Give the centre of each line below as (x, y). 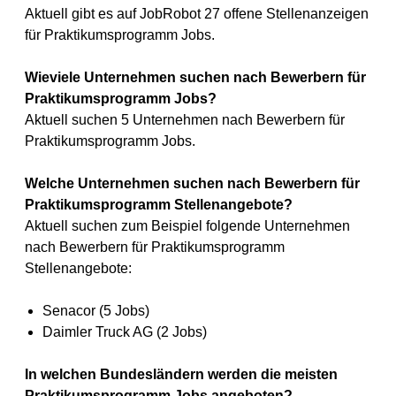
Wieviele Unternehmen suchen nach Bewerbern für (195, 77)
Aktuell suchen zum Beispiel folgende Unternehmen (187, 226)
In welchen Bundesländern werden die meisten (181, 374)
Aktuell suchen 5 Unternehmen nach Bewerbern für (185, 120)
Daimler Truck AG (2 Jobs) (125, 332)
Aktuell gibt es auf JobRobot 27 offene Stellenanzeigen (197, 14)
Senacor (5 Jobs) (96, 311)
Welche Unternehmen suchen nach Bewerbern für (192, 183)
